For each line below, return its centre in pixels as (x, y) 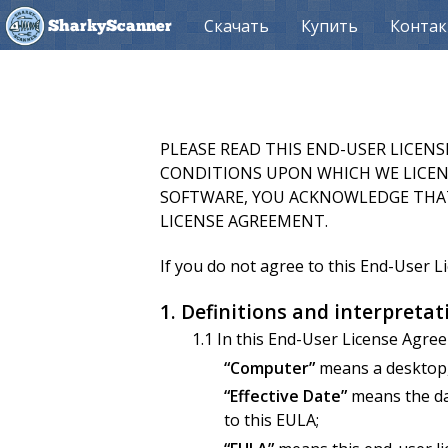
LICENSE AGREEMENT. (244, 221)
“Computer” (269, 367)
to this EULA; (271, 420)
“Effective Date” (285, 396)
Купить (329, 26)
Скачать (236, 26)
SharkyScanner (110, 26)
